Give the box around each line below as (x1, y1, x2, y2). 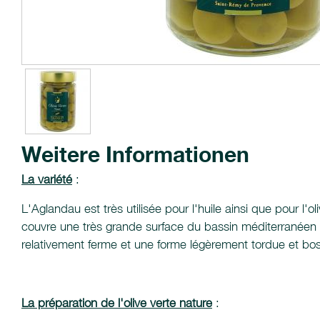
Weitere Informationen (21, 141, 249, 167)
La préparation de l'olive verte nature (21, 296, 212, 310)
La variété (21, 172, 72, 186)
